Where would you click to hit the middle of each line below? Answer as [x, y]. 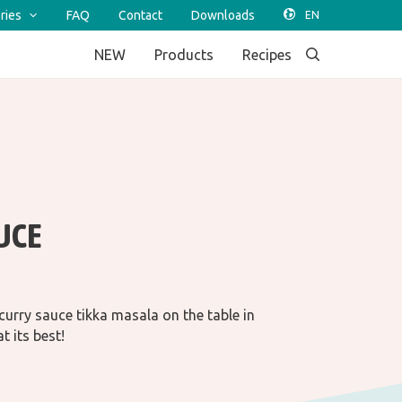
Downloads [223, 15]
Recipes [267, 54]
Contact [140, 15]
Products [184, 54]
